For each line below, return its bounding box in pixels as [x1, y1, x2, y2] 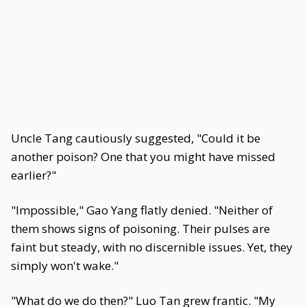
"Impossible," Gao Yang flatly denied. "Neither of [11, 202, 273, 218]
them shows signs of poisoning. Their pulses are [11, 221, 270, 236]
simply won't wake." [11, 258, 119, 273]
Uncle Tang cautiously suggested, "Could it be [11, 130, 260, 146]
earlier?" [11, 167, 56, 183]
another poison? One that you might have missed [11, 149, 275, 164]
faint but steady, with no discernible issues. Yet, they [11, 239, 293, 255]
